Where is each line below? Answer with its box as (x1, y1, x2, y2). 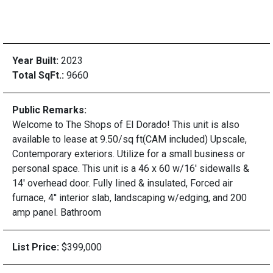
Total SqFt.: (12, 69, 66, 81)
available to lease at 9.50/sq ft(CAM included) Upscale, (12, 133, 247, 145)
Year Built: (12, 55, 61, 66)
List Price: (12, 241, 62, 253)
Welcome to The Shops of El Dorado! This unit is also (12, 119, 239, 130)
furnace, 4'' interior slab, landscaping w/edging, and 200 (12, 192, 247, 204)
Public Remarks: (12, 104, 87, 116)
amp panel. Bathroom (12, 207, 101, 218)
